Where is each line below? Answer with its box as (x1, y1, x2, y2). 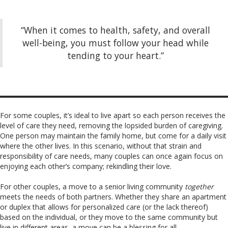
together (185, 181, 214, 191)
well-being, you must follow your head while (22, 37, 209, 49)
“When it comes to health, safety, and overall (20, 24, 210, 37)
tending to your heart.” (67, 49, 164, 62)
